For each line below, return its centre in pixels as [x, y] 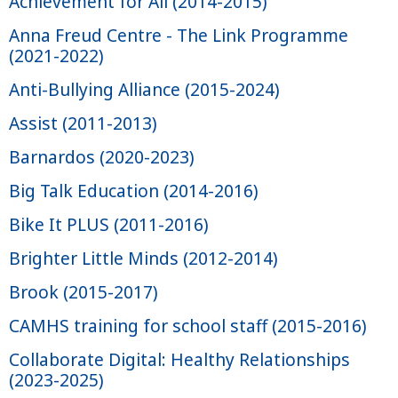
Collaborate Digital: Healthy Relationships [179, 359]
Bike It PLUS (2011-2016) [109, 224]
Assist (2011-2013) [83, 123]
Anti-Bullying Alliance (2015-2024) [144, 89]
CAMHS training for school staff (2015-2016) [188, 326]
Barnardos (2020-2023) [102, 157]
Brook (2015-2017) [84, 292]
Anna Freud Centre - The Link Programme [179, 35]
